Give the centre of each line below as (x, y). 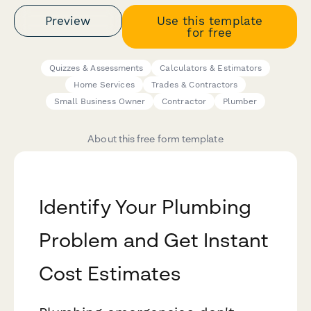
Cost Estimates (110, 274)
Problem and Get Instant (154, 240)
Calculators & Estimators (211, 68)
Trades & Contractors (194, 85)
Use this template (209, 20)
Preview (68, 20)
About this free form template (155, 139)
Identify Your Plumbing (145, 207)
